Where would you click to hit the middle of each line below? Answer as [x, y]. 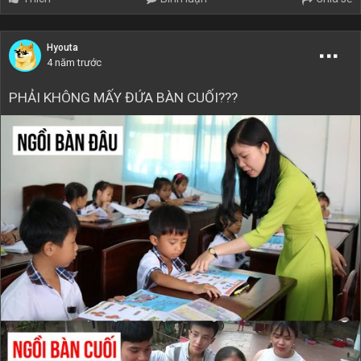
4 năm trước [74, 62]
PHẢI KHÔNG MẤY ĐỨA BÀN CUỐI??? [123, 97]
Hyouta [62, 48]
